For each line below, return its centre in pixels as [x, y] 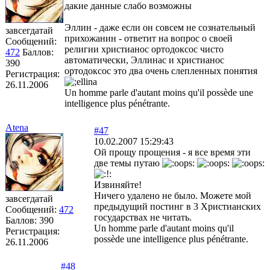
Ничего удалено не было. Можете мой [173, 195]
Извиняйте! [118, 184]
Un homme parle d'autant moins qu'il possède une [159, 92]
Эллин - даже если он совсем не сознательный [160, 27]
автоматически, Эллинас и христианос [144, 60]
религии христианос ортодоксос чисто [144, 49]
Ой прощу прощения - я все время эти [172, 152]
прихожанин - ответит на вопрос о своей [149, 38]
